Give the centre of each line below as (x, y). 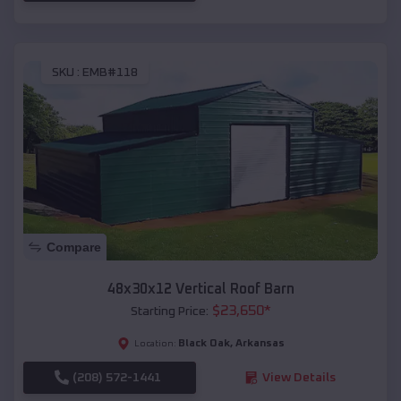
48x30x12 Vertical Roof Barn (200, 289)
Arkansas (260, 343)
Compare (74, 247)
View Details (299, 377)
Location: (155, 343)
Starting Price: (169, 311)
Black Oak (204, 343)
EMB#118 (110, 72)
